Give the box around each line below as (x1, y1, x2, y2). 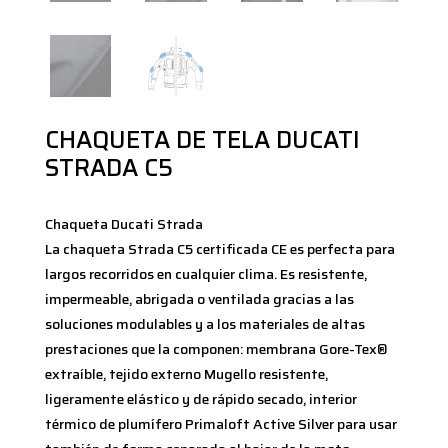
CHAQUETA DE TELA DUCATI (44, 121, 360, 160)
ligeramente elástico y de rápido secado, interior (44, 388, 357, 411)
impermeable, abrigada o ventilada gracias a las (44, 288, 354, 311)
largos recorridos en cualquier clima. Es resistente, (44, 263, 367, 286)
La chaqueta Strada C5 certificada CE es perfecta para (44, 238, 395, 261)
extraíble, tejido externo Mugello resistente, (44, 363, 328, 386)
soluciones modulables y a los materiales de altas (44, 313, 365, 336)
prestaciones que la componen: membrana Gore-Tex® (44, 338, 388, 361)
